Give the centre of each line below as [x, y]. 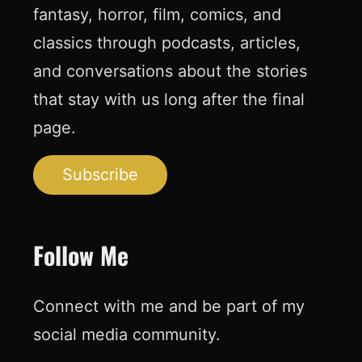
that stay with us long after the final [168, 99]
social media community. [126, 334]
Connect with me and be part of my [168, 306]
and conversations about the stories [170, 71]
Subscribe [100, 174]
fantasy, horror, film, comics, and [157, 14]
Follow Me [80, 255]
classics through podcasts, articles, [166, 42]
